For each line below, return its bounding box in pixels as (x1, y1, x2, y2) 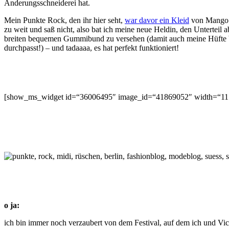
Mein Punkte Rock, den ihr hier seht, (4, 15, 125, 25)
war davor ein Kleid (125, 15, 189, 25)
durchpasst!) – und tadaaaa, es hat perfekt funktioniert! (4, 43, 179, 52)
